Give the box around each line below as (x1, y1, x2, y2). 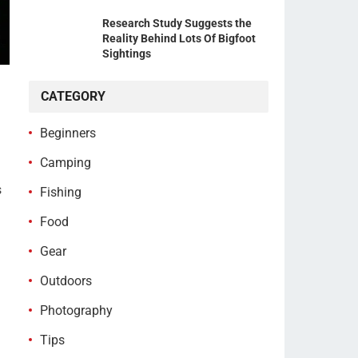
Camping (40, 155, 91, 170)
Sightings (102, 47, 151, 60)
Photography (40, 303, 113, 318)
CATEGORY (41, 89, 105, 104)
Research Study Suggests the (102, 17, 252, 30)
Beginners (40, 125, 96, 141)
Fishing (40, 185, 82, 200)
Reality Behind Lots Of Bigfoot (102, 32, 256, 45)
